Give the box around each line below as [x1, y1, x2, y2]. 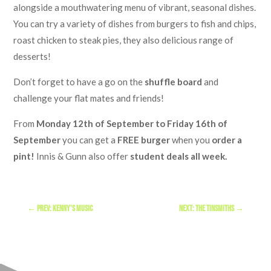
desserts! [13, 51, 51, 62]
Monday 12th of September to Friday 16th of [36, 118, 228, 129]
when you [170, 134, 212, 146]
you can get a [60, 134, 118, 146]
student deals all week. [130, 151, 227, 162]
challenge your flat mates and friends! [13, 93, 165, 104]
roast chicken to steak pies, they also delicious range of [13, 34, 234, 46]
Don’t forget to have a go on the [13, 76, 145, 88]
